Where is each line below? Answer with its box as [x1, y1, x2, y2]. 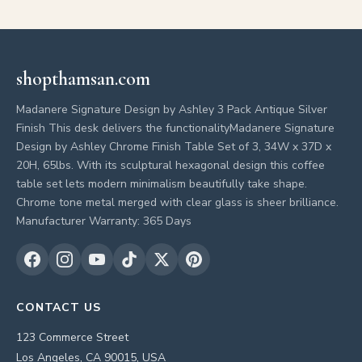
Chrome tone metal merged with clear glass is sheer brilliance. [16, 195, 339, 210]
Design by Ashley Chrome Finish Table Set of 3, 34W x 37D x [16, 139, 331, 154]
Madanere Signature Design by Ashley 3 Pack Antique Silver [16, 102, 327, 117]
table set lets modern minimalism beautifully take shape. [16, 176, 307, 192]
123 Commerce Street [16, 330, 128, 345]
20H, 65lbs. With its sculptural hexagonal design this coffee [16, 158, 325, 173]
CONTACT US [16, 300, 101, 315]
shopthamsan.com [16, 67, 150, 90]
